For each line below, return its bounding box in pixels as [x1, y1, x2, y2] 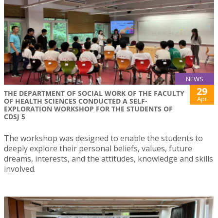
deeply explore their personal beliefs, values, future [4, 143, 192, 154]
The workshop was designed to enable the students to [4, 133, 203, 144]
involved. [4, 163, 36, 175]
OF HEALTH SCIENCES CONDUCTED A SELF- [4, 96, 147, 106]
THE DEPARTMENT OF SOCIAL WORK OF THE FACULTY [4, 89, 184, 98]
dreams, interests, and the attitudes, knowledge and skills [4, 153, 213, 164]
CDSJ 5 [4, 112, 25, 122]
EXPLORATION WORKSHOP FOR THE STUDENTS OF [4, 104, 173, 114]
